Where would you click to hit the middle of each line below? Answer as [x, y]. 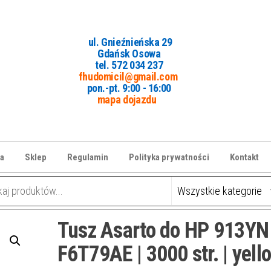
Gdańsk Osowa [129, 53]
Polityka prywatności [169, 157]
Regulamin [88, 157]
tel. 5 [106, 65]
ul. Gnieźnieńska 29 [130, 42]
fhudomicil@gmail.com [128, 76]
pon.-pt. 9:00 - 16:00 [129, 88]
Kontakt [244, 157]
